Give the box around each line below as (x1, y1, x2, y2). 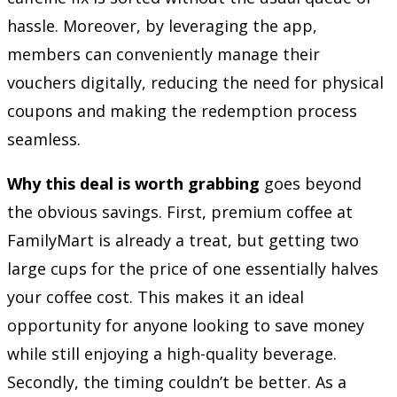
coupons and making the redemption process (7, 99, 357, 121)
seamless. (7, 128, 81, 150)
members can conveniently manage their (7, 43, 320, 65)
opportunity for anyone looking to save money (7, 314, 364, 336)
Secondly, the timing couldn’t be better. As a (7, 370, 346, 393)
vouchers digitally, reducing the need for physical (7, 71, 384, 93)
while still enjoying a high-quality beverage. (7, 342, 337, 364)
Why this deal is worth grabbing (7, 172, 260, 194)
